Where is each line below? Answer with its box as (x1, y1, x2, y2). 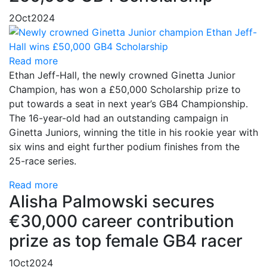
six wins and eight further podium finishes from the (9, 141, 240, 153)
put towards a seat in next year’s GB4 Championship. (9, 98, 248, 110)
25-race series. (9, 155, 76, 167)
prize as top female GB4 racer (9, 231, 243, 251)
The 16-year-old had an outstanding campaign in (9, 112, 228, 124)
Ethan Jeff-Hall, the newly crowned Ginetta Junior (9, 69, 235, 81)
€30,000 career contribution (9, 211, 234, 231)
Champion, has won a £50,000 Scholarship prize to (9, 83, 241, 95)
